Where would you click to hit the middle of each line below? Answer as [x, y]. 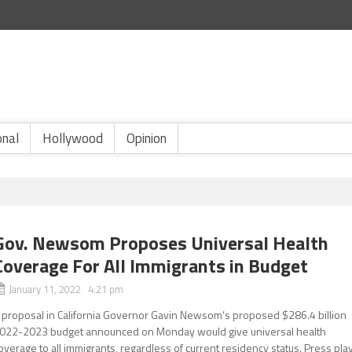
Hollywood [73, 138]
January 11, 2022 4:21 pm [66, 289]
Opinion [147, 138]
